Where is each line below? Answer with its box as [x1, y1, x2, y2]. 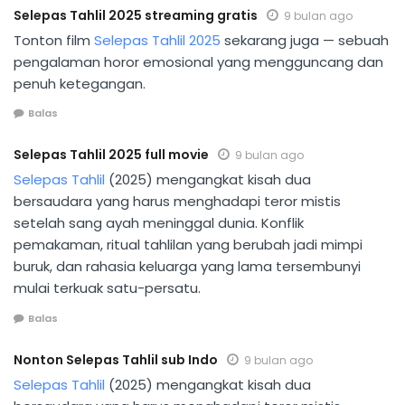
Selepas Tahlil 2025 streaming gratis [14, 5, 258, 24]
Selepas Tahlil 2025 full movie [14, 146, 209, 165]
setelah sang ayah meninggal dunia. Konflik [14, 213, 304, 233]
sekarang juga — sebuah [221, 30, 389, 50]
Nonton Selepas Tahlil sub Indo [14, 350, 218, 369]
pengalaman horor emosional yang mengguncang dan [14, 52, 383, 71]
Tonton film [14, 30, 94, 50]
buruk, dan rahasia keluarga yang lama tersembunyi [14, 257, 361, 277]
